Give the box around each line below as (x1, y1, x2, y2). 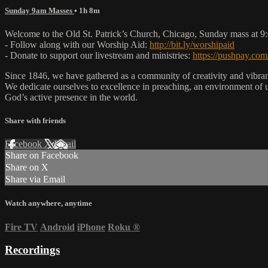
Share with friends (5, 116, 66, 126)
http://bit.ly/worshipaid (150, 39, 234, 50)
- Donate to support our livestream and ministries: (5, 50, 193, 60)
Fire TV (5, 221, 38, 232)
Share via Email (5, 174, 65, 185)
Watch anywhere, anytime (5, 199, 92, 208)
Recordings (5, 243, 60, 257)
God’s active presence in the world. (5, 92, 138, 102)
